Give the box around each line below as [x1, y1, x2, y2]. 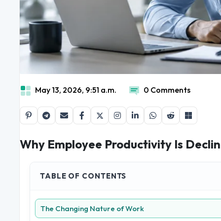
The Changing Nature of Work [40, 204, 144, 214]
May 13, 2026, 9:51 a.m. [35, 85, 116, 95]
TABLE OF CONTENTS [40, 171, 127, 181]
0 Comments [144, 85, 190, 95]
